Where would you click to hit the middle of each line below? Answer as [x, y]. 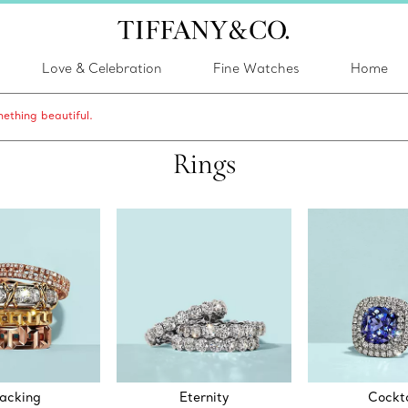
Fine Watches [256, 68]
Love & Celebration [102, 68]
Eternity [204, 398]
